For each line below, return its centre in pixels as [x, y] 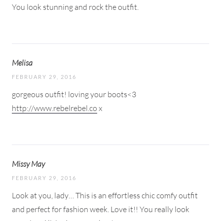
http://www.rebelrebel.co [55, 108]
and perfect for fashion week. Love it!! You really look [101, 209]
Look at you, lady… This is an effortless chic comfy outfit [105, 195]
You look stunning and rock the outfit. [75, 7]
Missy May [28, 164]
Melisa [22, 62]
